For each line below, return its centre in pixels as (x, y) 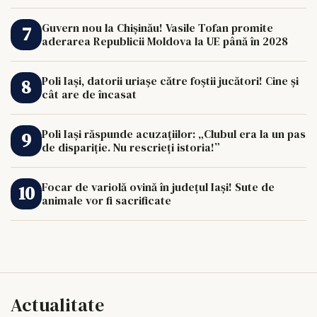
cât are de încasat (89, 94)
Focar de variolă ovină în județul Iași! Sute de (158, 186)
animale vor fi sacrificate (106, 200)
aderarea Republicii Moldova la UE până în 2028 (165, 41)
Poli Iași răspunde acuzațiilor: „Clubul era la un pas (174, 133)
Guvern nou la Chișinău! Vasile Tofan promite (157, 27)
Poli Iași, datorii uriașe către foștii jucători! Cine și (170, 80)
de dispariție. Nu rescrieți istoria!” (131, 147)
